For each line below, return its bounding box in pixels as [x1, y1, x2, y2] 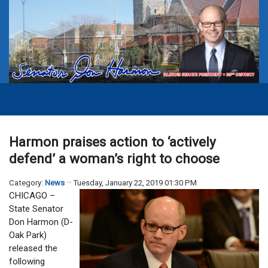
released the [9, 243, 57, 254]
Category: [9, 178, 45, 188]
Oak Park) [9, 230, 47, 241]
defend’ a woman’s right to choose [9, 151, 220, 167]
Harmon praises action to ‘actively [9, 134, 216, 150]
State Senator [9, 203, 63, 215]
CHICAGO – [9, 190, 55, 202]
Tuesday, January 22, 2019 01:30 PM [74, 178, 197, 188]
